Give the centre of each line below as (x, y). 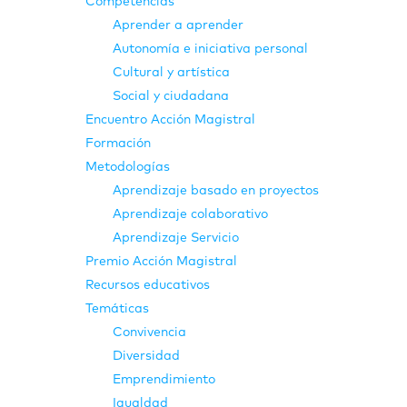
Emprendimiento (164, 379)
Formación (118, 143)
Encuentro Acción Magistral (170, 119)
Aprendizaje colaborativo (190, 214)
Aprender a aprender (178, 25)
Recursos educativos (148, 285)
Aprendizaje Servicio (176, 238)
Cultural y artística (171, 72)
